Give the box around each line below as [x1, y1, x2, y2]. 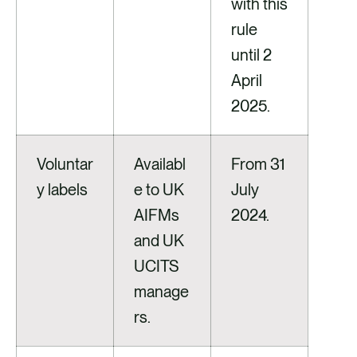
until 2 [231, 45, 272, 65]
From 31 [231, 155, 285, 175]
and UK [134, 231, 184, 251]
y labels [37, 180, 88, 200]
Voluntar [37, 155, 93, 175]
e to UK [134, 180, 184, 200]
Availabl [134, 155, 186, 175]
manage [134, 282, 189, 302]
